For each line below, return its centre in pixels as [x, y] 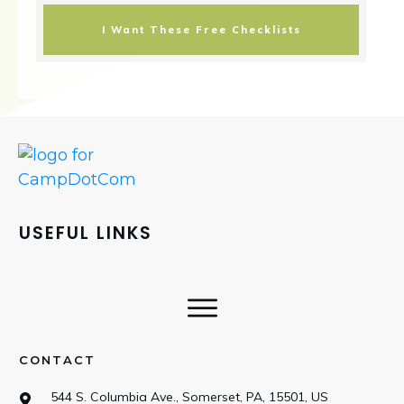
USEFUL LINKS [86, 233]
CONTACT [57, 359]
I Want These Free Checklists [201, 30]
